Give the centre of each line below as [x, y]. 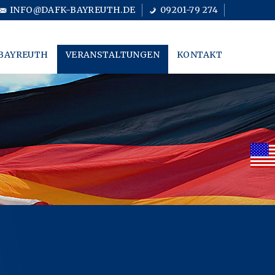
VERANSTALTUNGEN [113, 55]
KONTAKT [199, 55]
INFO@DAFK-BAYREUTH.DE [72, 10]
